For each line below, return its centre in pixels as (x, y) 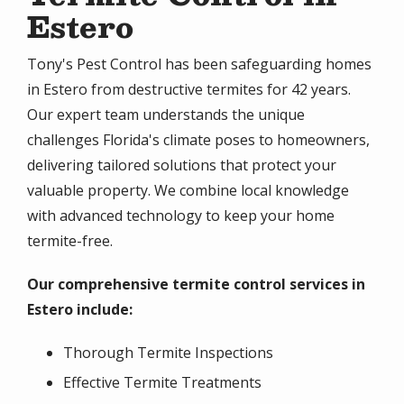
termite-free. (70, 240)
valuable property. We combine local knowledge (188, 190)
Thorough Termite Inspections (168, 352)
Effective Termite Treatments (162, 382)
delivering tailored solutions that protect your (182, 165)
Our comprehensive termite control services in (196, 284)
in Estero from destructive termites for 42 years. (189, 89)
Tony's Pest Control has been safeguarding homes (199, 64)
